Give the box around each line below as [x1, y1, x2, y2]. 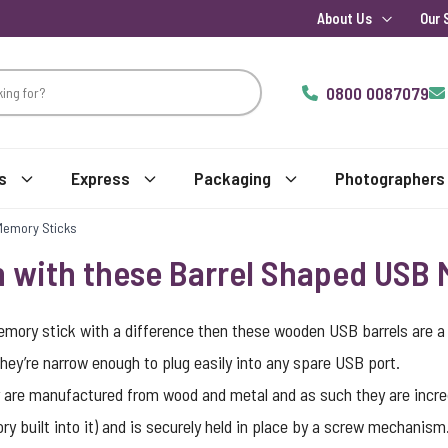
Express [71, 167, 130, 189]
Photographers [335, 167, 445, 189]
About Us [317, 10, 372, 27]
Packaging [194, 167, 271, 189]
